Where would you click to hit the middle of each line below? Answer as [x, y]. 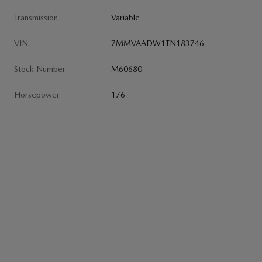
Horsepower [37, 94]
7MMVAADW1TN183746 [158, 43]
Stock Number [40, 69]
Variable [126, 17]
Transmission [36, 17]
